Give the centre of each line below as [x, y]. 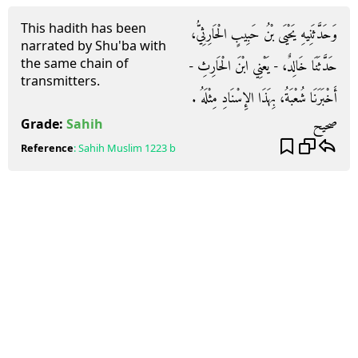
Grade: [44, 124]
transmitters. [60, 81]
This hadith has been [84, 28]
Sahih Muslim [110, 148]
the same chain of [75, 63]
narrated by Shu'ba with [93, 46]
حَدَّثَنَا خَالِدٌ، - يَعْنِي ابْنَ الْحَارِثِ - [263, 67]
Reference [47, 148]
